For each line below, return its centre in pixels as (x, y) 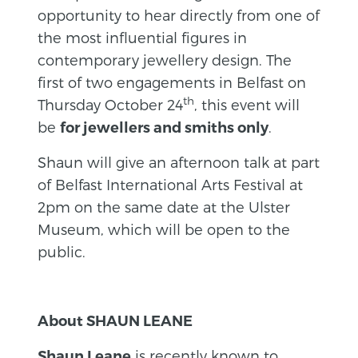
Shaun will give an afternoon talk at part (179, 161)
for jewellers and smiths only (165, 127)
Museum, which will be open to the (164, 229)
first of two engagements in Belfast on (172, 82)
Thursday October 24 (111, 104)
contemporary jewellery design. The (165, 59)
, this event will (247, 104)
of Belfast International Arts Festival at (171, 184)
